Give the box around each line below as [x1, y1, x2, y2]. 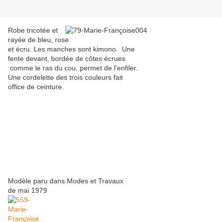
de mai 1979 [8, 186, 47, 195]
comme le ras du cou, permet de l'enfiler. [8, 64, 138, 72]
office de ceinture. [8, 83, 64, 91]
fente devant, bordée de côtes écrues [8, 55, 125, 63]
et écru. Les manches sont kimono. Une [8, 45, 135, 54]
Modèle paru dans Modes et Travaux [8, 177, 123, 185]
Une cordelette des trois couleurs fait [8, 73, 123, 82]
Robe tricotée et [8, 26, 58, 35]
